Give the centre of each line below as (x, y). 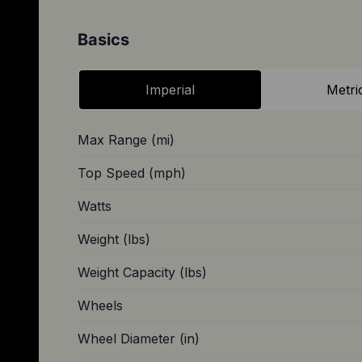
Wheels (100, 305)
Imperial (170, 89)
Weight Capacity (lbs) (142, 272)
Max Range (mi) (126, 139)
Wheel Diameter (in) (139, 338)
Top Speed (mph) (132, 173)
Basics (103, 39)
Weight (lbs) (114, 239)
